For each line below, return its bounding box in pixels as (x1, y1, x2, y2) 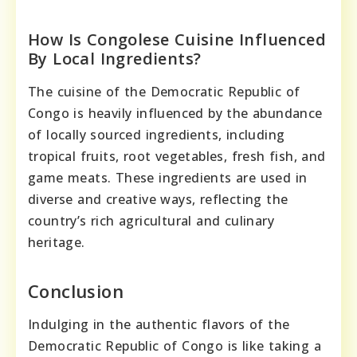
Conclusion (28, 278, 124, 303)
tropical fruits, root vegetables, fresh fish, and (28, 147, 326, 165)
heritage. (28, 233, 85, 251)
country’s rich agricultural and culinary (28, 211, 274, 229)
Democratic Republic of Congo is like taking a (28, 336, 321, 355)
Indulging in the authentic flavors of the (28, 315, 290, 333)
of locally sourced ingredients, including (28, 125, 285, 143)
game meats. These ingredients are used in (28, 168, 308, 186)
